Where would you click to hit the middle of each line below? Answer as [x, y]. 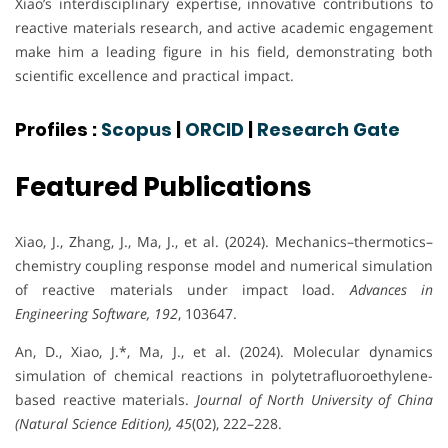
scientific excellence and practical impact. [154, 75]
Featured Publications [163, 187]
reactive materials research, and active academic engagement [224, 27]
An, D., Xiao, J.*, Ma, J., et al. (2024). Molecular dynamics [224, 352]
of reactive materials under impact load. [182, 290]
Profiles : [58, 129]
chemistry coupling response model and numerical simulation [224, 266]
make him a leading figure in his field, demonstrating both [224, 51]
